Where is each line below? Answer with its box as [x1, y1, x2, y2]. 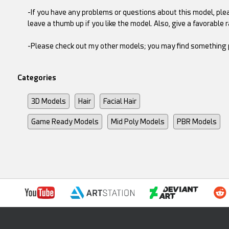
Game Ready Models [31, 118, 99, 126]
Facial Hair [103, 97, 136, 106]
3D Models [31, 97, 66, 106]
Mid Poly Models [110, 118, 165, 126]
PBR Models [176, 118, 217, 126]
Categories [17, 74, 56, 82]
